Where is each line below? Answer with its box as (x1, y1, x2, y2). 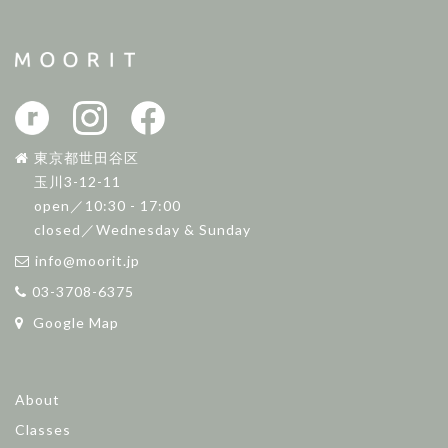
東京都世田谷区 (34, 148, 139, 166)
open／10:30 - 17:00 (15, 196, 181, 214)
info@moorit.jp (35, 251, 140, 269)
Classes (15, 420, 71, 438)
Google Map (29, 313, 119, 331)
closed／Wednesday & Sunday (15, 220, 251, 238)
